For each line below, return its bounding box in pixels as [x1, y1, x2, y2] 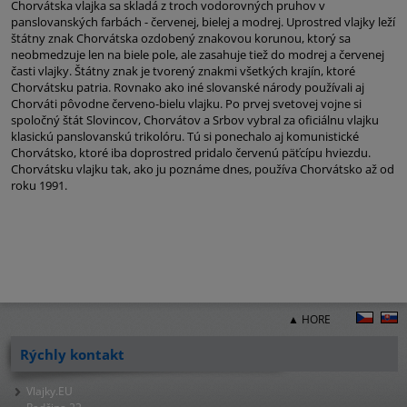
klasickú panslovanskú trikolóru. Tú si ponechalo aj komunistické [11, 128, 359, 144]
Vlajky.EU [26, 383, 73, 399]
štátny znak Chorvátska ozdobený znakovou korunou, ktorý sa [11, 30, 351, 46]
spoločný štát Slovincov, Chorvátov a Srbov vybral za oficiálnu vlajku [11, 112, 379, 128]
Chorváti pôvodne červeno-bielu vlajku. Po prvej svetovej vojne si [11, 95, 362, 112]
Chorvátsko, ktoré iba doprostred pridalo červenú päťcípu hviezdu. [11, 144, 371, 161]
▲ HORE [288, 312, 331, 327]
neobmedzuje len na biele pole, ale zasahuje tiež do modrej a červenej [11, 46, 384, 63]
